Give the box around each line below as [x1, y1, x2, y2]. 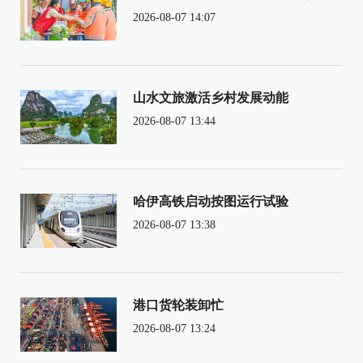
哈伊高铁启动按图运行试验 [132, 194, 288, 208]
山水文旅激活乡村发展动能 [132, 90, 288, 105]
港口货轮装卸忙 [132, 297, 224, 312]
